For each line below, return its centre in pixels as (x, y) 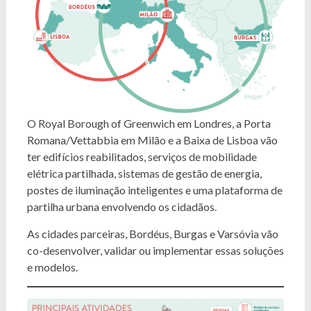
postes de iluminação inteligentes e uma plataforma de (154, 190)
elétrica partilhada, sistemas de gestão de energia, (144, 173)
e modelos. (52, 267)
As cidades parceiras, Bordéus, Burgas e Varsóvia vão (152, 233)
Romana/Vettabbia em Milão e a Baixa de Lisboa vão (152, 140)
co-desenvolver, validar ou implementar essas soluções (155, 250)
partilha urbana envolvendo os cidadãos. (121, 206)
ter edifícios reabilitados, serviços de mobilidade (142, 156)
